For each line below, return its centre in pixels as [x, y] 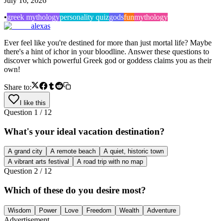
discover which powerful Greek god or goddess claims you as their [108, 60]
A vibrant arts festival [38, 162]
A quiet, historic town [134, 151]
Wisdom [19, 210]
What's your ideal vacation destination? [84, 131]
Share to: [18, 87]
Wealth [129, 210]
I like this [33, 103]
